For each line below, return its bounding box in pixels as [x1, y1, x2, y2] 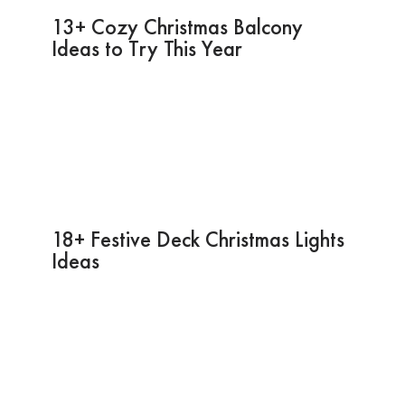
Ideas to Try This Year [51, 33, 242, 62]
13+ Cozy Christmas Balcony [51, 12, 303, 41]
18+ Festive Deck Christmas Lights [51, 224, 344, 253]
